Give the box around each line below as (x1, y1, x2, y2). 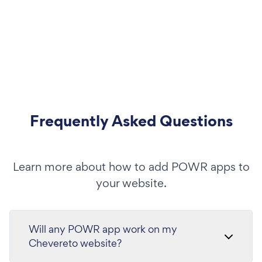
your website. (95, 175, 167, 191)
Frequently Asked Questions (29, 110, 233, 132)
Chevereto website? (29, 236, 122, 250)
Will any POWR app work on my (29, 222, 177, 236)
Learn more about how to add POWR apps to (12, 159, 250, 174)
